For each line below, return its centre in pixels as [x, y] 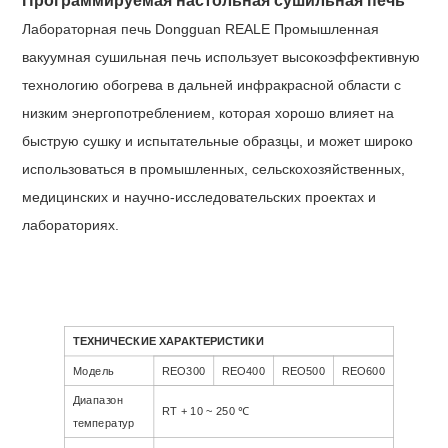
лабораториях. [71, 225]
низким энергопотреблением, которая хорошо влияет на [208, 113]
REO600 [363, 371]
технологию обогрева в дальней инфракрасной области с [212, 85]
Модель [93, 371]
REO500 [304, 371]
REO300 [184, 371]
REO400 [244, 371]
